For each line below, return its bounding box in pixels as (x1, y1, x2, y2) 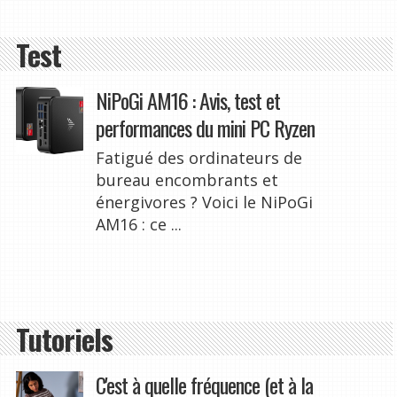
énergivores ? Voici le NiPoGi (95, 191, 313, 213)
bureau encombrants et (95, 168, 278, 191)
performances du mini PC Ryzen (95, 111, 315, 144)
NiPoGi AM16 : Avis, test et (95, 83, 280, 116)
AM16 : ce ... (95, 213, 182, 235)
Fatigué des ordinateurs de (95, 146, 302, 168)
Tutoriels (15, 317, 113, 361)
